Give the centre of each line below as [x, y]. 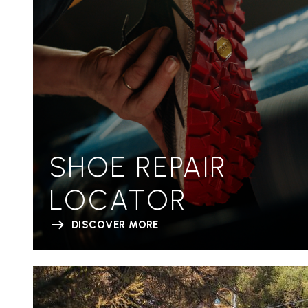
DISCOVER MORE [115, 224]
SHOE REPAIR [138, 167]
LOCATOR [118, 200]
